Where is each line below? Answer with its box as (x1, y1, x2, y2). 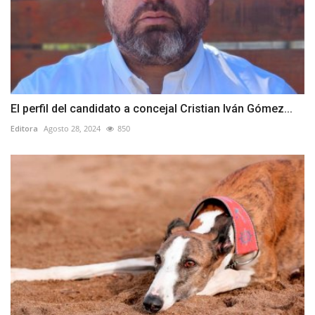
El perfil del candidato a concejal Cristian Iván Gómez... (11, 101, 292, 115)
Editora (11, 122, 38, 134)
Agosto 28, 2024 (44, 122, 101, 134)
